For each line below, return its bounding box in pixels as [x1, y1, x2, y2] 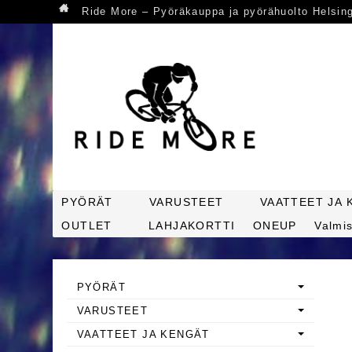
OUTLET [61, 219, 112, 233]
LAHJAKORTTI [148, 219, 236, 233]
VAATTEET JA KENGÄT [76, 328, 210, 340]
